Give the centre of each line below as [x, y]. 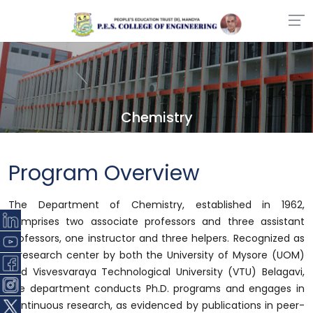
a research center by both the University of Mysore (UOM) [156, 255]
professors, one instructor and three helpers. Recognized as [156, 238]
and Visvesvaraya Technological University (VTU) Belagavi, [156, 272]
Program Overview [104, 173]
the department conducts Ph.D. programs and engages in [156, 289]
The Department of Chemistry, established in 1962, [156, 205]
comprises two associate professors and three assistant [156, 221]
